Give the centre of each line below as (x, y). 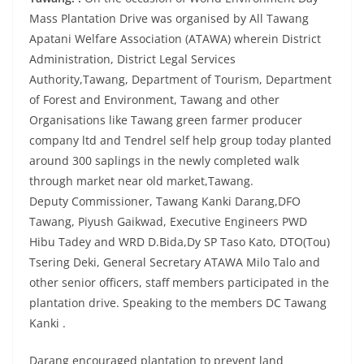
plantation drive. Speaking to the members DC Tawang (178, 302)
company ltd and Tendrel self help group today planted (180, 140)
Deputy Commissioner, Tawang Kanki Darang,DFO (165, 201)
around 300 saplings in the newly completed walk (164, 160)
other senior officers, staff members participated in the (179, 282)
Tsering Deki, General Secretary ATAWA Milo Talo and (175, 262)
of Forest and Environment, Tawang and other (154, 99)
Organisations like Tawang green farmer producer (166, 119)
